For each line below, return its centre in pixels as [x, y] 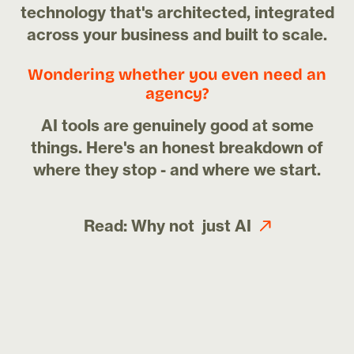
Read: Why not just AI [167, 226]
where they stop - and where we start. [177, 169]
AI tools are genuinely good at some [177, 125]
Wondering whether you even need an [177, 74]
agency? [177, 93]
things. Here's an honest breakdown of [177, 147]
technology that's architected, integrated [177, 12]
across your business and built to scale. [177, 34]
